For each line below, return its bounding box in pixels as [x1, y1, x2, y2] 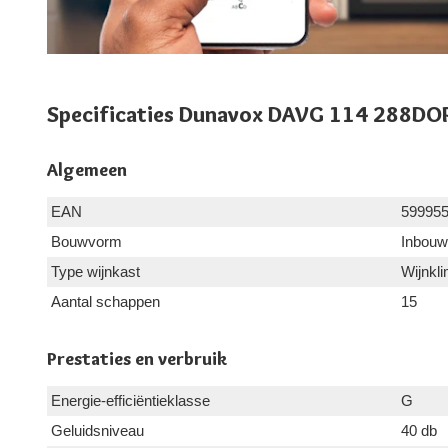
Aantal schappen [51, 292, 160, 310]
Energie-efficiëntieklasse [51, 391, 210, 409]
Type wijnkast [51, 262, 140, 280]
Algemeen [47, 158, 127, 181]
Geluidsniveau [51, 421, 144, 439]
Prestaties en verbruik [47, 347, 227, 370]
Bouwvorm [51, 232, 122, 250]
